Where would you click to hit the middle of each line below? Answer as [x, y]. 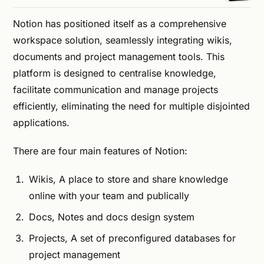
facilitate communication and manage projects [115, 90]
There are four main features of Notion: [100, 151]
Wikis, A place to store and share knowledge [129, 179]
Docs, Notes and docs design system [112, 217]
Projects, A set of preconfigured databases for [133, 238]
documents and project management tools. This [119, 57]
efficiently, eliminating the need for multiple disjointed [131, 106]
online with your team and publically [109, 196]
